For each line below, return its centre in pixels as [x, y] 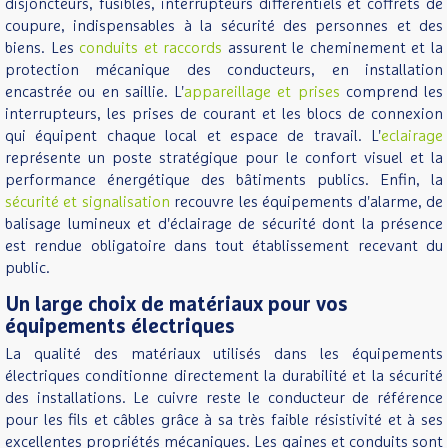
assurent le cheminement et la [333, 48]
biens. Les [42, 48]
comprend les [391, 92]
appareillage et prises [262, 92]
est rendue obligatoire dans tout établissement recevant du [224, 246]
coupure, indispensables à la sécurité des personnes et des [224, 26]
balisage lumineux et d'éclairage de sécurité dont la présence [224, 224]
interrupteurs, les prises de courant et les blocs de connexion [224, 114]
